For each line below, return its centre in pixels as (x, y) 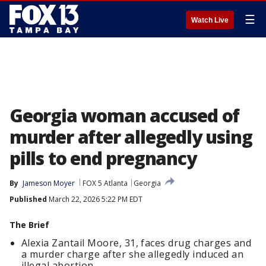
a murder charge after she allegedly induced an (133, 254)
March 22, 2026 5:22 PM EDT (95, 199)
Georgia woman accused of (125, 115)
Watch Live (210, 20)
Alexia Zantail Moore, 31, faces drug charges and (137, 243)
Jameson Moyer (49, 183)
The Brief (29, 225)
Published (28, 199)
